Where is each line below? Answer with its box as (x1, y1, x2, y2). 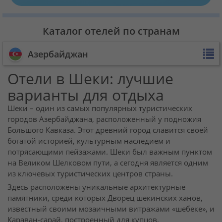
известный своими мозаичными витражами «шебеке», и (7, 203, 215, 214)
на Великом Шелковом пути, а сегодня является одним (7, 157, 208, 168)
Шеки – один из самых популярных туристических (7, 103, 192, 113)
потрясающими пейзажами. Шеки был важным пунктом (7, 146, 212, 157)
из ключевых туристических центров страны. (7, 168, 173, 179)
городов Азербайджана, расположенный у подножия (7, 113, 201, 124)
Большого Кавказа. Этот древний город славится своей (7, 124, 208, 135)
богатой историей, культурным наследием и (7, 135, 170, 146)
